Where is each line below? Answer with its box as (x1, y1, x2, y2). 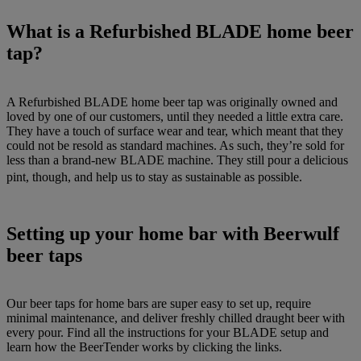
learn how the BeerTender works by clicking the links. (6, 340, 282, 355)
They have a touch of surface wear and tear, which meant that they (6, 123, 343, 138)
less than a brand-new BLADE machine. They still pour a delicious (6, 152, 348, 167)
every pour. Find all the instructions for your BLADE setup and (6, 326, 329, 340)
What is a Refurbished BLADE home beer (6, 20, 354, 42)
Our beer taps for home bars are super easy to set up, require (6, 297, 311, 311)
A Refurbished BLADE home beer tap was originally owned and (6, 94, 338, 109)
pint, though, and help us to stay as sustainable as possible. (6, 169, 322, 184)
